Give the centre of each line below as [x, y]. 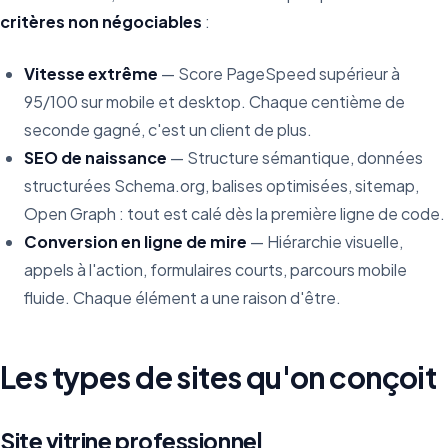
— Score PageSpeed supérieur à [279, 73]
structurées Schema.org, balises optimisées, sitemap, [221, 185]
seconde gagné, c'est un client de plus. [168, 129]
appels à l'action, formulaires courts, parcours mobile [215, 269]
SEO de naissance [95, 157]
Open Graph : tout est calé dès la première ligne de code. [234, 213]
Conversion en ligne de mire [135, 241]
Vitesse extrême [91, 73]
